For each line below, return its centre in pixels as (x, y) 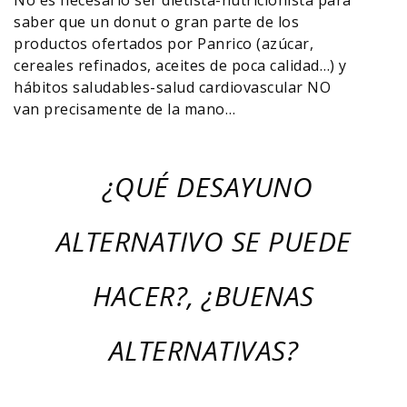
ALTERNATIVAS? (203, 350)
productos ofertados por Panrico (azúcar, (164, 44)
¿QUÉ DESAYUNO (203, 187)
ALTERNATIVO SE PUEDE (203, 241)
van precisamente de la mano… (124, 109)
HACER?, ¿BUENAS (203, 296)
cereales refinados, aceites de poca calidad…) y (180, 65)
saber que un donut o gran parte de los (156, 22)
